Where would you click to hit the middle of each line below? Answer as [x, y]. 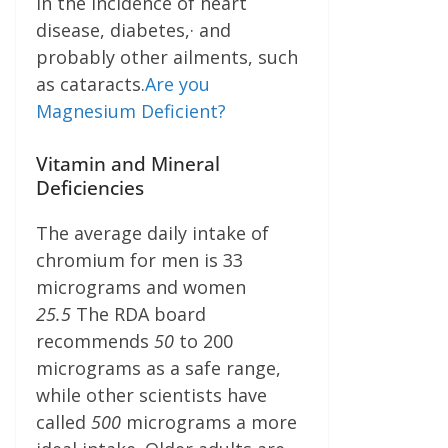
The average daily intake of [152, 232]
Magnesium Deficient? [131, 110]
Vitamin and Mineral [128, 163]
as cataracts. [90, 83]
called [63, 421]
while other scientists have [151, 394]
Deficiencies [90, 187]
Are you [177, 83]
